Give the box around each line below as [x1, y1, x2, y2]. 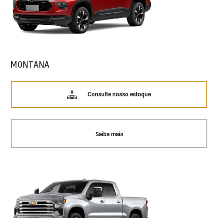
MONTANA [11, 59, 50, 70]
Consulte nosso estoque [87, 91, 151, 98]
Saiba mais [95, 130, 123, 138]
